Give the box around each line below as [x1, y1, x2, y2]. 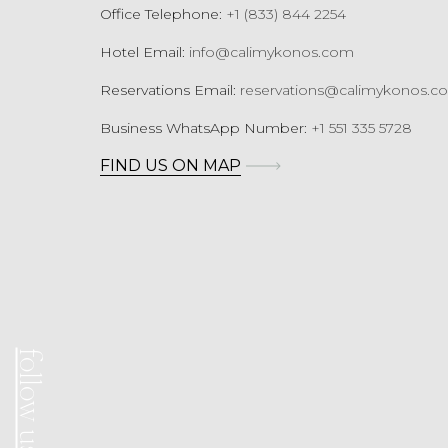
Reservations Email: [100, 81, 240, 99]
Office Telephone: [100, 5, 226, 23]
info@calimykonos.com [189, 43, 354, 61]
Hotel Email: [100, 43, 189, 61]
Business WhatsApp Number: [100, 119, 311, 137]
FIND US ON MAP [100, 156, 241, 175]
